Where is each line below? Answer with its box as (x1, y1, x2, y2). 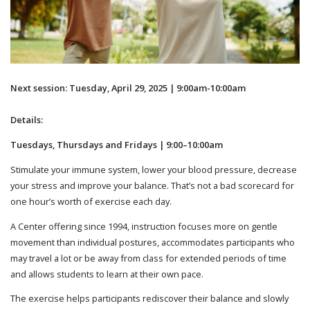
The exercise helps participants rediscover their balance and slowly (10, 292, 289, 305)
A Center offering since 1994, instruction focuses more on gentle (10, 219, 277, 232)
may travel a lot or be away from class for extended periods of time (10, 251, 286, 264)
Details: (10, 113, 43, 127)
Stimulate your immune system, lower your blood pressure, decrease (10, 163, 297, 176)
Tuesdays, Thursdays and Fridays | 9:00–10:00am (10, 138, 223, 152)
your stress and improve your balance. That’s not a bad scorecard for (10, 179, 294, 192)
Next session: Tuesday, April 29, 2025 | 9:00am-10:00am (10, 81, 246, 94)
